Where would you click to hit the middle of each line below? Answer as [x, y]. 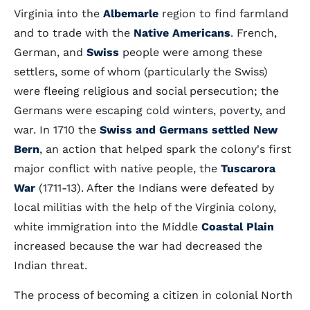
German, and [50, 52]
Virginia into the [58, 13]
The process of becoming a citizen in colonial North [153, 295]
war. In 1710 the [57, 130]
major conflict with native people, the [117, 168]
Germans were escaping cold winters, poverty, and [150, 110]
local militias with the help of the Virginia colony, [145, 207]
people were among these [191, 52]
